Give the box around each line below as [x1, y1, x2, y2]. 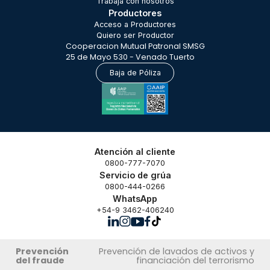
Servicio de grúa [99, 169, 171, 180]
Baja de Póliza [109, 68, 161, 78]
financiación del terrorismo [136, 254, 254, 266]
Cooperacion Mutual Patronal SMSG [65, 40, 205, 51]
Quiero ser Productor [96, 30, 174, 40]
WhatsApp [113, 193, 157, 204]
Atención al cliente [95, 146, 175, 157]
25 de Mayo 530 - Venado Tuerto [65, 51, 195, 62]
